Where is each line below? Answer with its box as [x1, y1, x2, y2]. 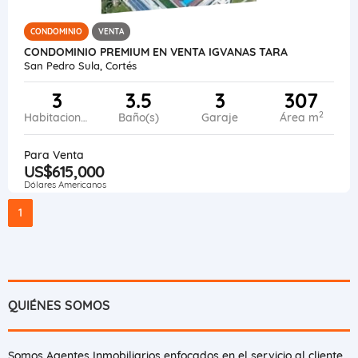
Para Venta [24, 147, 84, 162]
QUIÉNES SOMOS [8, 296, 110, 313]
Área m [279, 109, 319, 125]
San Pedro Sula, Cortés [24, 58, 137, 72]
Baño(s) [117, 109, 159, 125]
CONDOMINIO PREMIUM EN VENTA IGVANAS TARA [24, 44, 288, 59]
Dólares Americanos [24, 178, 106, 190]
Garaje [201, 109, 238, 125]
